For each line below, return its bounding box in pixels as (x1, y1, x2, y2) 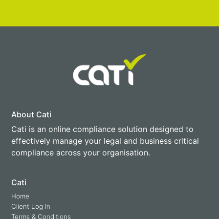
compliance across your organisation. (11, 148, 150, 158)
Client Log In (11, 202, 50, 211)
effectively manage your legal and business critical (11, 136, 199, 146)
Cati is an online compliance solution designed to (11, 124, 194, 134)
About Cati (11, 109, 51, 120)
